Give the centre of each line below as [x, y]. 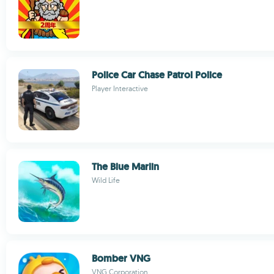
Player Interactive [120, 88]
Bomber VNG [121, 258]
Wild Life [106, 180]
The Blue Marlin [125, 167]
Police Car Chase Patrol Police [157, 75]
